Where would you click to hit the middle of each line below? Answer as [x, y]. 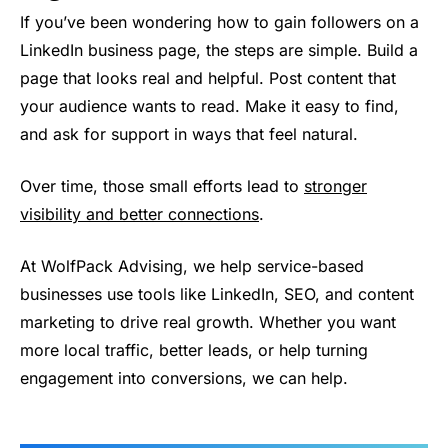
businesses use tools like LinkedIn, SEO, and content [217, 294]
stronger [335, 186]
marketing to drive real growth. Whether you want [208, 322]
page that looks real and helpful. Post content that [208, 78]
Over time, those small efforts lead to [162, 186]
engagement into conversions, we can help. [184, 378]
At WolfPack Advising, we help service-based [192, 266]
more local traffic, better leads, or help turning [194, 350]
